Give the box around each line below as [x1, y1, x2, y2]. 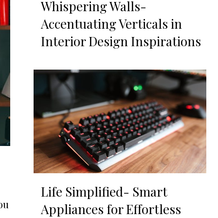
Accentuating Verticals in [40, 15, 182, 33]
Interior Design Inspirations [40, 33, 201, 50]
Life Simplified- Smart [40, 183, 167, 200]
